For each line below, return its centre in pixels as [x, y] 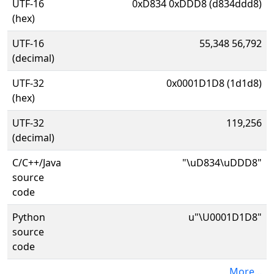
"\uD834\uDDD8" [222, 163]
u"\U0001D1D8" [225, 217]
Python [29, 217]
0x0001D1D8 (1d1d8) [214, 83]
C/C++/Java [37, 163]
